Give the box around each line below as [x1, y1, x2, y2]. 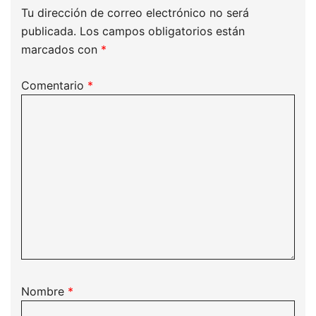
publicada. [21, 24, 76, 38]
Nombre [21, 284, 68, 298]
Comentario [21, 78, 87, 92]
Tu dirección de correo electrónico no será [21, 6, 249, 20]
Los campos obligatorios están [80, 24, 245, 38]
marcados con [21, 42, 101, 56]
